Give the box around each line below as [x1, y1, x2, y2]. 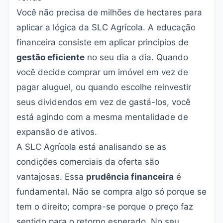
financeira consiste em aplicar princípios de [16, 37, 189, 47]
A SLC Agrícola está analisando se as [16, 142, 166, 152]
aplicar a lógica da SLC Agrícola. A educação [16, 22, 196, 32]
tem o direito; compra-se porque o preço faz [16, 202, 193, 212]
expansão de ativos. [16, 127, 97, 137]
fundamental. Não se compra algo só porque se [16, 187, 207, 197]
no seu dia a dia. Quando [85, 52, 188, 62]
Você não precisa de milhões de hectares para [16, 7, 202, 17]
